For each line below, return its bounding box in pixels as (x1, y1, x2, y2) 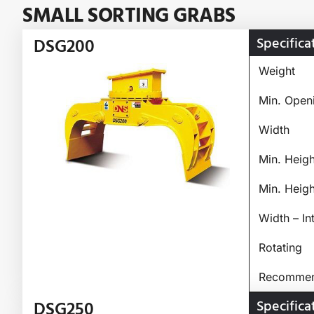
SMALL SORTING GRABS (22, 1, 235, 30)
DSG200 (34, 34, 95, 59)
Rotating (258, 240, 302, 254)
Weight (258, 63, 295, 78)
